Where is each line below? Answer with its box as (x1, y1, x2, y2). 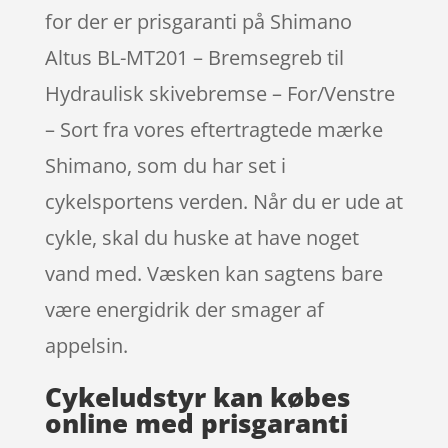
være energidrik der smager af (44, 295, 324, 323)
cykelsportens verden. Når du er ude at (44, 187, 403, 215)
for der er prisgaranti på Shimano (44, 7, 352, 35)
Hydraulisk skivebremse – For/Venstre (44, 79, 395, 107)
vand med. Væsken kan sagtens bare (44, 259, 383, 287)
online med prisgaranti (44, 404, 348, 441)
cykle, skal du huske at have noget (44, 223, 359, 251)
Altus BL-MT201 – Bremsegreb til (44, 43, 344, 71)
